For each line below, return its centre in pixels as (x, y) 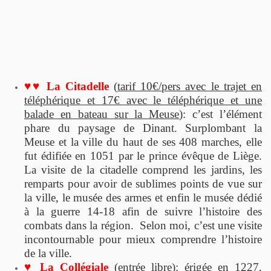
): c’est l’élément (221, 114)
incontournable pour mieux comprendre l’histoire (143, 239)
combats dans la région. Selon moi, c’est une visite (143, 225)
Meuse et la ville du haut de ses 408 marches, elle (143, 142)
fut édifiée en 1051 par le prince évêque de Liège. (143, 155)
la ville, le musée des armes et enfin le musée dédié (143, 197)
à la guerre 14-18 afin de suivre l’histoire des (143, 211)
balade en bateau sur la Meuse (102, 114)
